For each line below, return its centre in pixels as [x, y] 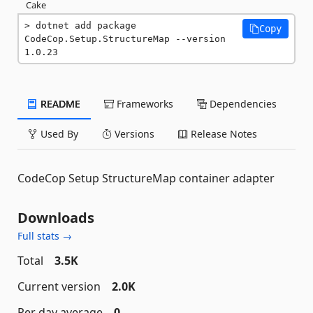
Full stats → [45, 236]
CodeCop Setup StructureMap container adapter [146, 178]
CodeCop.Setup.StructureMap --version [125, 39]
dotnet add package [86, 26]
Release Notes [223, 134]
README [59, 104]
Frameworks [144, 104]
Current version [59, 286]
